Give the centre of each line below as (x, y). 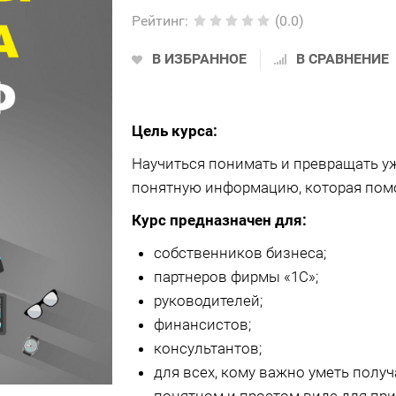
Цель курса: (174, 131)
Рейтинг (158, 21)
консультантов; (207, 348)
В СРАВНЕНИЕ (342, 59)
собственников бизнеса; (240, 253)
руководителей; (208, 301)
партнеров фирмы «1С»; (236, 277)
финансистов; (202, 324)
